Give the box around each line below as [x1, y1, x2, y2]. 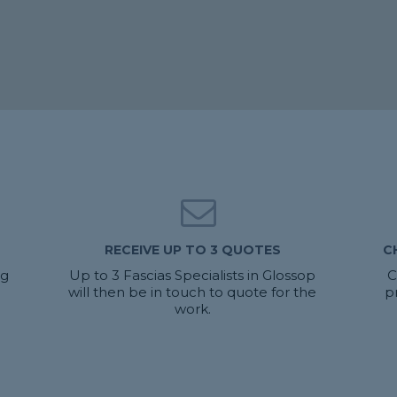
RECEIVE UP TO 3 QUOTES [104, 242, 281, 258]
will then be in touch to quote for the [68, 284, 317, 300]
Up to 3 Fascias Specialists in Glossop [69, 267, 316, 284]
